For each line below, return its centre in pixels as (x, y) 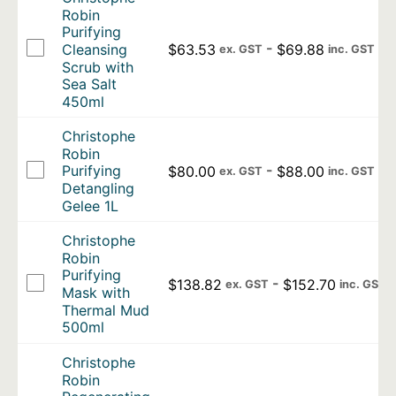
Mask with (96, 292)
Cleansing (95, 49)
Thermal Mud (106, 310)
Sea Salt (89, 84)
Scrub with (98, 67)
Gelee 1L (90, 206)
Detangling (98, 188)
